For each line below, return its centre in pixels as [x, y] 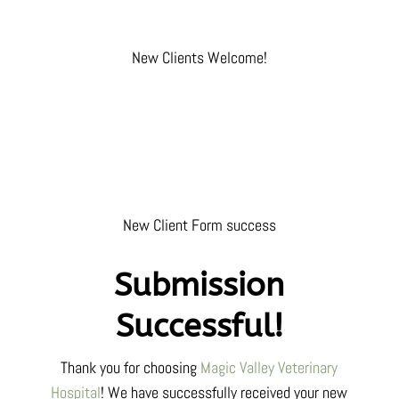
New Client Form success [199, 225]
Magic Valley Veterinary [269, 368]
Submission [199, 285]
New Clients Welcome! [199, 58]
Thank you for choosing [131, 368]
